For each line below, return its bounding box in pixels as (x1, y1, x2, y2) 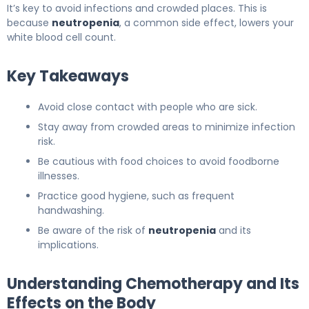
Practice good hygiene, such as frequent (38, 188, 235, 203)
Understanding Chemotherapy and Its (7, 272, 299, 295)
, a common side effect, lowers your (119, 15, 294, 30)
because (7, 15, 52, 30)
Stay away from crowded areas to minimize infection (38, 119, 295, 134)
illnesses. (38, 168, 79, 183)
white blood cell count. (7, 30, 116, 44)
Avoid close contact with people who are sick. (38, 99, 257, 114)
